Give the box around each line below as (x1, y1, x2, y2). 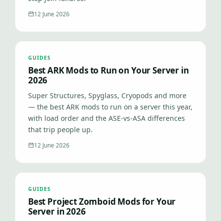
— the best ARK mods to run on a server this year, (28, 102, 192, 111)
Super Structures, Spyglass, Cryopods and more (28, 91, 186, 100)
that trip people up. (28, 125, 93, 134)
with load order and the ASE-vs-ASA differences (28, 113, 185, 123)
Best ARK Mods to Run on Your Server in (28, 65, 189, 76)
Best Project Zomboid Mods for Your (28, 196, 176, 207)
